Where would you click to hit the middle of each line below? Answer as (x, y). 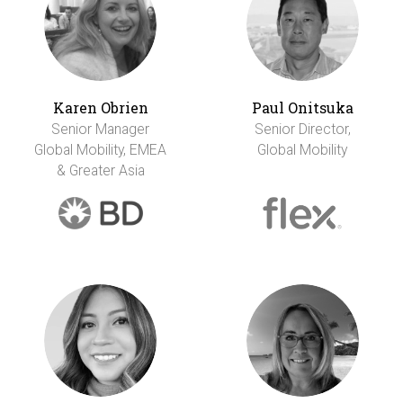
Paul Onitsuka (302, 108)
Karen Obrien (100, 108)
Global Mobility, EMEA (101, 150)
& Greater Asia (100, 171)
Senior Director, (302, 130)
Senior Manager (101, 130)
